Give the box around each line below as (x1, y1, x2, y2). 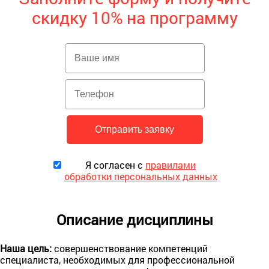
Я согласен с (85, 158, 145, 171)
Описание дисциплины (56, 210, 213, 229)
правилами (145, 158, 196, 171)
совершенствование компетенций (52, 241, 208, 255)
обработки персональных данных (64, 169, 217, 183)
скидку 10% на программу (31, 6, 238, 29)
